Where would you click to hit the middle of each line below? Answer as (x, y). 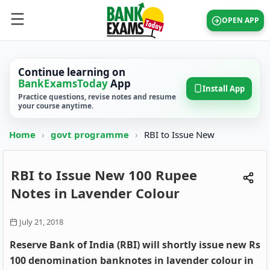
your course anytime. (56, 106)
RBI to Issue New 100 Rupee (104, 175)
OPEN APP (240, 20)
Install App (224, 88)
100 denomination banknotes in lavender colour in (132, 260)
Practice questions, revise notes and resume (97, 97)
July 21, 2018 (41, 222)
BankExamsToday (63, 83)
